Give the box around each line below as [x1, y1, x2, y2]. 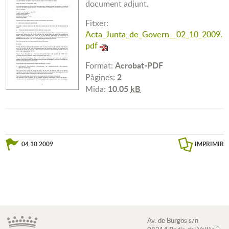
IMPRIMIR [195, 140, 224, 148]
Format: [85, 60, 115, 71]
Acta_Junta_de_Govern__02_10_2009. [85, 29, 222, 40]
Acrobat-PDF [115, 59, 163, 71]
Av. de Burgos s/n [147, 216, 198, 225]
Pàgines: [85, 72, 117, 83]
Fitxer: [85, 17, 108, 29]
